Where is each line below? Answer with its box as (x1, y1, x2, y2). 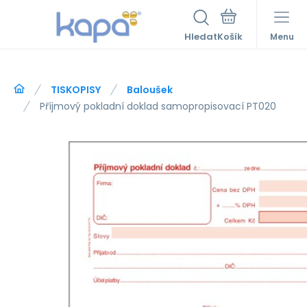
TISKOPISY (51, 83, 101, 97)
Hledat (184, 30, 217, 43)
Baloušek (127, 83, 173, 97)
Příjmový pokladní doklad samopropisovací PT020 (40, 99, 276, 113)
